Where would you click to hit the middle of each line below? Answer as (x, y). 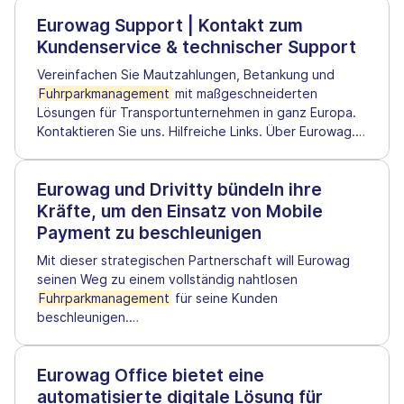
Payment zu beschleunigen (149, 232)
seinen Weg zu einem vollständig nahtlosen (167, 279)
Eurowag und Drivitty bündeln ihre (179, 189)
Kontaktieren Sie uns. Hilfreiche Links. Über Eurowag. (196, 131)
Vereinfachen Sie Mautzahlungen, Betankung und (186, 74)
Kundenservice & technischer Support (197, 46)
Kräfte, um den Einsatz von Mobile (180, 211)
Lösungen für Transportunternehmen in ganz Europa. (197, 112)
